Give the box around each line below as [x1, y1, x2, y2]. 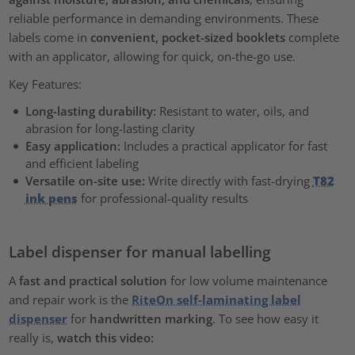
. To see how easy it [212, 311, 319, 327]
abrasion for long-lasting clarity [25, 120, 195, 137]
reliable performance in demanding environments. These [9, 10, 319, 26]
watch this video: [57, 330, 155, 346]
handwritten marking [90, 311, 213, 327]
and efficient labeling [25, 155, 139, 172]
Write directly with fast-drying [144, 173, 313, 189]
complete [285, 29, 340, 45]
